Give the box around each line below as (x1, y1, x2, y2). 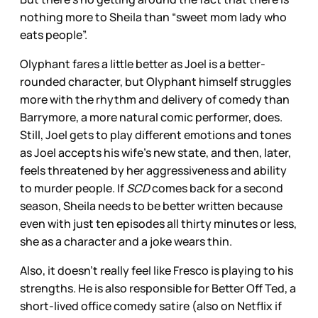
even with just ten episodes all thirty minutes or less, (20, 216, 297, 232)
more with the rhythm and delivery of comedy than (20, 92, 290, 108)
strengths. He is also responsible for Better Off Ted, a (20, 280, 296, 297)
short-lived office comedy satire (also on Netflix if (20, 298, 282, 314)
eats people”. (20, 27, 87, 43)
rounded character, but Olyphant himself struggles (20, 74, 291, 90)
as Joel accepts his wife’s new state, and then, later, (20, 145, 291, 161)
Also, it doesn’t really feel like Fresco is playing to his (20, 263, 293, 279)
